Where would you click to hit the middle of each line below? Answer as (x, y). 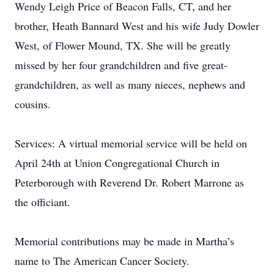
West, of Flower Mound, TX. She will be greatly (123, 45)
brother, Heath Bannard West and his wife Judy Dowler (137, 26)
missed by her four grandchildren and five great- (121, 65)
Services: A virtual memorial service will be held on (131, 143)
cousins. (33, 104)
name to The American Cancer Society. (102, 261)
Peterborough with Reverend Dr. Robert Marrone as (129, 182)
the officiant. (43, 202)
